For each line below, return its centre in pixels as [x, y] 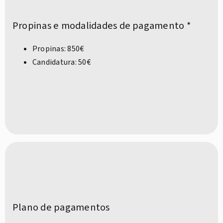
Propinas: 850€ [58, 49]
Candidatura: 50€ [61, 62]
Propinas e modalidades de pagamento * [102, 26]
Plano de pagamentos [61, 208]
